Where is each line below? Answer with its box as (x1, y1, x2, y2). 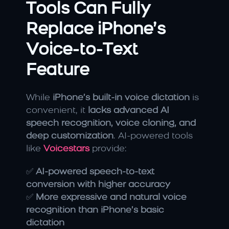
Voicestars (43, 144, 89, 153)
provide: (89, 144, 127, 153)
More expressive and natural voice (36, 193, 187, 202)
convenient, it (26, 106, 88, 115)
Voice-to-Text (26, 41, 138, 59)
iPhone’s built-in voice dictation (53, 93, 190, 102)
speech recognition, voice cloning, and (26, 119, 196, 128)
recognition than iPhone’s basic (26, 205, 164, 215)
